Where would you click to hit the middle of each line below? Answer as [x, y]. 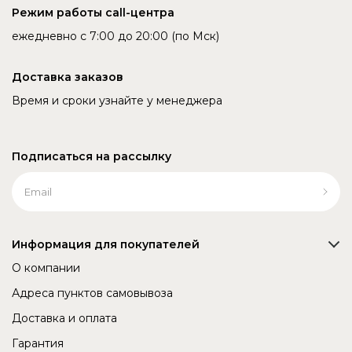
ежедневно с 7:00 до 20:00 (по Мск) [115, 37]
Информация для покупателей [106, 245]
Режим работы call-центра [93, 13]
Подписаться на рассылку [92, 157]
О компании [46, 268]
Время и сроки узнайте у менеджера [117, 101]
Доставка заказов [68, 77]
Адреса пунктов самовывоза [92, 293]
